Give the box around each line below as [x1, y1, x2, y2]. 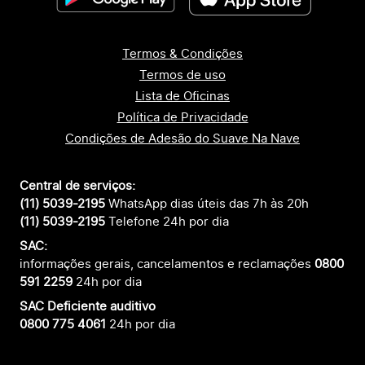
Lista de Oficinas [135, 88, 230, 104]
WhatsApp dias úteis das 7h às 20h [105, 196, 309, 212]
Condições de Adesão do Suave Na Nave [65, 130, 300, 147]
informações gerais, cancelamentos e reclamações [20, 256, 314, 272]
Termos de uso [139, 67, 226, 83]
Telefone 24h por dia [108, 213, 229, 230]
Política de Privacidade [117, 109, 248, 125]
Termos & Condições [122, 46, 243, 62]
